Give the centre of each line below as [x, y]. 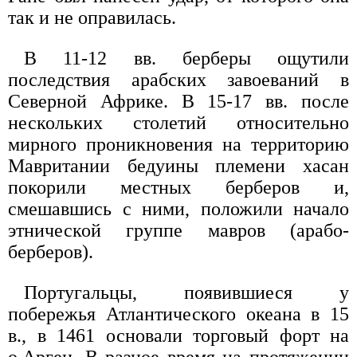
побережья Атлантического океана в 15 [178, 314]
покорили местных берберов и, [178, 188]
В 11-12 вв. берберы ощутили [186, 59]
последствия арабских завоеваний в [178, 80]
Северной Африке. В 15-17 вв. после [178, 102]
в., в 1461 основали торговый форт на [178, 336]
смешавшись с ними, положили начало [178, 209]
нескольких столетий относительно [178, 123]
